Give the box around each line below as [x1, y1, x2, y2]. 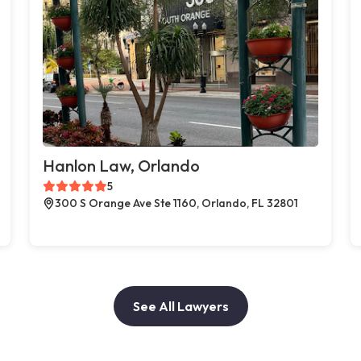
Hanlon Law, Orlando [43, 155, 201, 176]
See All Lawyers [132, 297, 229, 314]
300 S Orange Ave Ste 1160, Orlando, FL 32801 [55, 195, 299, 210]
